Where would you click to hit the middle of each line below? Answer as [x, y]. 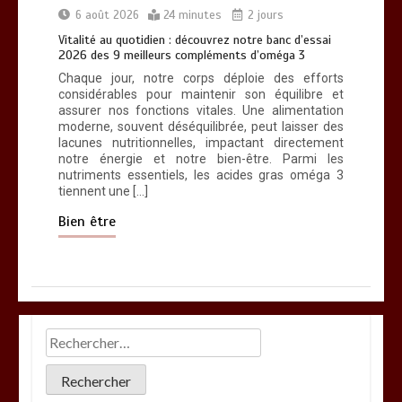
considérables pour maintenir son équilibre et [201, 94]
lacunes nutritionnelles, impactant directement [201, 143]
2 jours [264, 15]
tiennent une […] [103, 191]
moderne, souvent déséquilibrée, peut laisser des [201, 127]
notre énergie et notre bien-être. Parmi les [201, 159]
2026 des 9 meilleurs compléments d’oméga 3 [182, 55]
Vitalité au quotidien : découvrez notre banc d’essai [195, 40]
